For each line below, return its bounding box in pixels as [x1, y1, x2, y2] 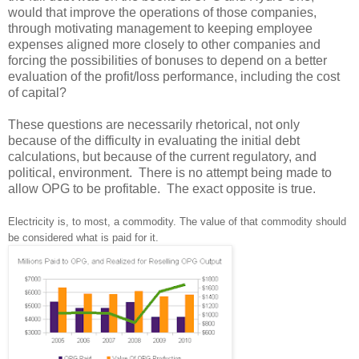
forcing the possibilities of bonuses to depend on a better [8, 53, 327, 67]
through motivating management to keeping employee [8, 21, 313, 35]
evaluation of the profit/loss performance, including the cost [8, 69, 340, 83]
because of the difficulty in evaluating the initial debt [8, 133, 300, 147]
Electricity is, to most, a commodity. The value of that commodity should [8, 215, 346, 228]
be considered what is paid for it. [8, 231, 159, 244]
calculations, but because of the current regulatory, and [8, 149, 317, 163]
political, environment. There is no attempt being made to [8, 165, 332, 179]
